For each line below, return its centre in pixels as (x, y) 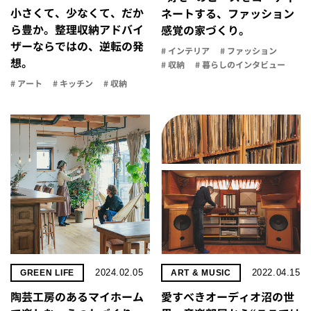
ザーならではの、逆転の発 (77, 46)
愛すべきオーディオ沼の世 (228, 297)
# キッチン (73, 83)
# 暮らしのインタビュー (240, 65)
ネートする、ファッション (228, 14)
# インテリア (185, 51)
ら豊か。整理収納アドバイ (77, 30)
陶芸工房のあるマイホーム (77, 297)
